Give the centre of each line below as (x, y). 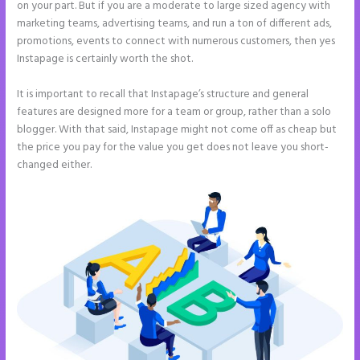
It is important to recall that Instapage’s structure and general (163, 94)
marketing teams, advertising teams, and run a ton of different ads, (175, 23)
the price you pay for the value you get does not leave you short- (173, 147)
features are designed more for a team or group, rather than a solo (174, 112)
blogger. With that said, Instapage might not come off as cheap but (177, 129)
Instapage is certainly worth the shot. (105, 59)
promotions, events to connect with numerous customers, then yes (176, 41)
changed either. (55, 165)
